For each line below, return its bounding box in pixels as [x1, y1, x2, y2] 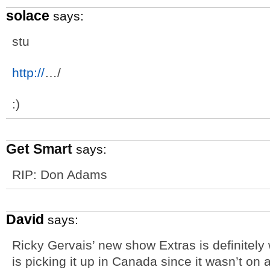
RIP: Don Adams [12, 168, 107, 181]
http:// [12, 66, 45, 80]
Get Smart [6, 141, 72, 157]
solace [6, 8, 49, 24]
